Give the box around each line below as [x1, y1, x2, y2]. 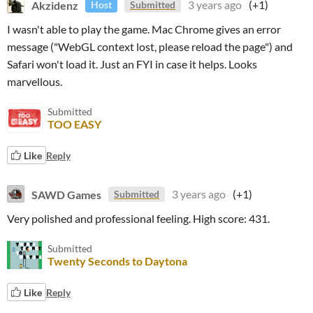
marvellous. [7, 75, 62, 88]
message [7, 40, 48, 53]
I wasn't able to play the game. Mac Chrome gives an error [7, 22, 281, 36]
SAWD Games [31, 187, 101, 201]
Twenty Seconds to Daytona [48, 254, 187, 268]
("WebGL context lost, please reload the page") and [48, 40, 293, 53]
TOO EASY [48, 117, 101, 131]
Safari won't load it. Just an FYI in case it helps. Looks [7, 57, 257, 71]
